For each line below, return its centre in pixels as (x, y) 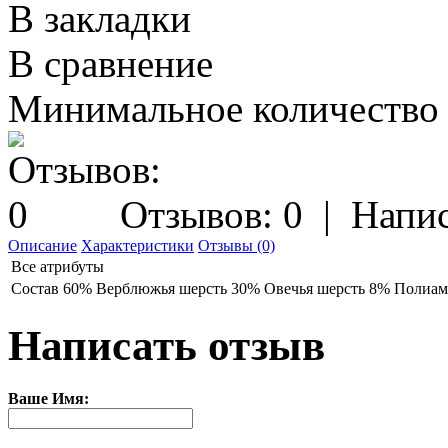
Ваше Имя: (48, 399)
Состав (35, 289)
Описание (42, 246)
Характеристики (137, 246)
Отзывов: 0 (211, 215)
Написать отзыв (166, 346)
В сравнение (110, 64)
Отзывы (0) (236, 246)
